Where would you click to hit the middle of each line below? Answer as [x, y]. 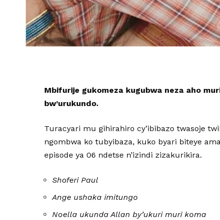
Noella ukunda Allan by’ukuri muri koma [129, 214]
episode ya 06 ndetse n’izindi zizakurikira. [123, 155]
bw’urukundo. [71, 103]
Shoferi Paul [75, 180]
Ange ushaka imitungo [95, 197]
